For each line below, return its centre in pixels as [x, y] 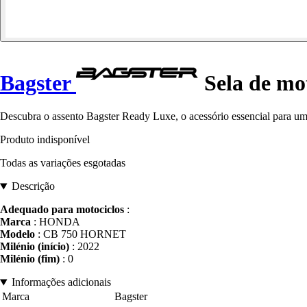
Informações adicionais [61, 282]
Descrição [33, 186]
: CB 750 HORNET [81, 234]
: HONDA [56, 222]
